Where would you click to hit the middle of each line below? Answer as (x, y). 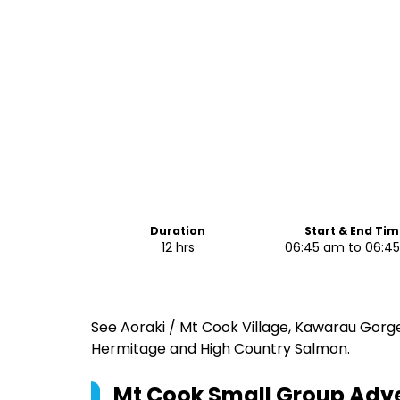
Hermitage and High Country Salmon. (221, 349)
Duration (178, 231)
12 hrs (178, 247)
